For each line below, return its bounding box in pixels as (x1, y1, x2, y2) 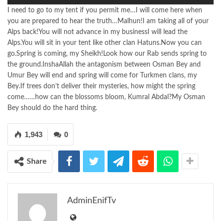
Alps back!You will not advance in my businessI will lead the (7, 28, 187, 36)
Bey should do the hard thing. (7, 104, 97, 111)
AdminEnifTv (67, 196, 116, 205)
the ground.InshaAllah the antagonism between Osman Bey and (7, 61, 201, 68)
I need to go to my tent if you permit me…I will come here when (7, 6, 202, 14)
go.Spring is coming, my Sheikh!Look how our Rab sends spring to (7, 50, 207, 57)
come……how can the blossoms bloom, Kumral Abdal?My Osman (7, 93, 205, 101)
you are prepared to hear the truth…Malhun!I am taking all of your (7, 17, 209, 25)
